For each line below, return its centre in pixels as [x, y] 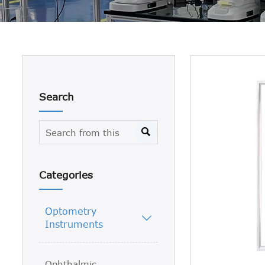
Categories [66, 174]
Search [57, 96]
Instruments [74, 224]
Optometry [71, 211]
